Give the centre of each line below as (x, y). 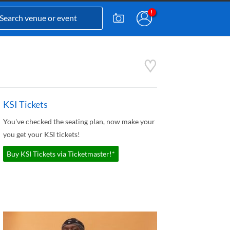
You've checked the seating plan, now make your (79, 121)
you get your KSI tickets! (42, 134)
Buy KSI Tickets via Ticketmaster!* (61, 154)
